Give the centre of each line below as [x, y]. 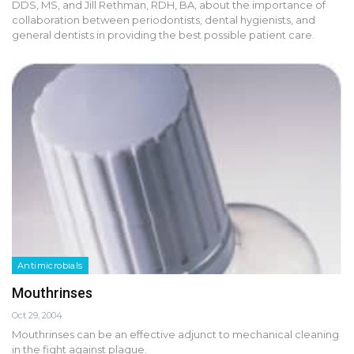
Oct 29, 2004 [37, 315]
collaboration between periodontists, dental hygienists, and [164, 20]
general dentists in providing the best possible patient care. [163, 35]
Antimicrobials [50, 265]
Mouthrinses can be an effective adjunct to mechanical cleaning [175, 334]
